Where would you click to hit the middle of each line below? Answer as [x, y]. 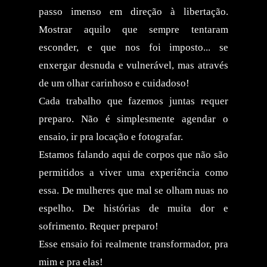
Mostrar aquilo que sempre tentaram [133, 29]
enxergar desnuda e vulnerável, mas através [133, 65]
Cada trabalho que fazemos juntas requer [133, 101]
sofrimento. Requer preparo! [99, 226]
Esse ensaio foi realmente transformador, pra [133, 244]
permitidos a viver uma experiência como [133, 172]
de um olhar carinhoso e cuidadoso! [114, 83]
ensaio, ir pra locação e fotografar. [111, 136]
